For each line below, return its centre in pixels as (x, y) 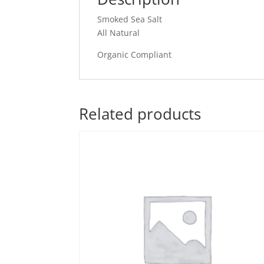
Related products (140, 114)
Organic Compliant (135, 55)
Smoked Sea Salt (130, 19)
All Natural (119, 33)
